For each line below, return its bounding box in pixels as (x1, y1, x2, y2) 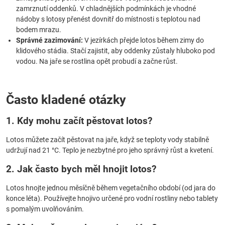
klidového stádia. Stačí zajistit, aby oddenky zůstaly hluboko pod (16, 47, 215, 55)
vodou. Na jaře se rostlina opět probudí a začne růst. (16, 57, 178, 65)
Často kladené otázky (6, 92, 126, 107)
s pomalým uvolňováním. (6, 205, 84, 213)
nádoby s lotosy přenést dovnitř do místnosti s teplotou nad (16, 15, 200, 23)
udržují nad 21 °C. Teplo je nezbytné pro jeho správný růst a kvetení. (6, 146, 214, 154)
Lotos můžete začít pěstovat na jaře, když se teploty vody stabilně (6, 136, 209, 144)
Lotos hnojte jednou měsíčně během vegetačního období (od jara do (6, 184, 215, 192)
